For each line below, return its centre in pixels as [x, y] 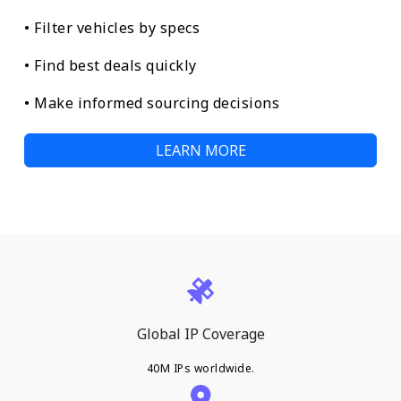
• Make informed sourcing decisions [152, 102]
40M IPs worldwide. [200, 368]
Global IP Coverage [200, 333]
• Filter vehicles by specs [112, 27]
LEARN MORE [200, 150]
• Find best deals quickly [111, 65]
